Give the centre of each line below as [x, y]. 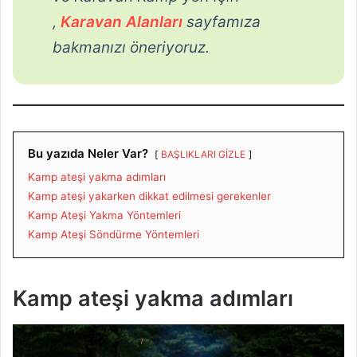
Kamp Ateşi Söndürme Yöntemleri [114, 235]
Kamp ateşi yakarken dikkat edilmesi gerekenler [149, 196]
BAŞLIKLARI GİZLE [203, 155]
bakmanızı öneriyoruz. [131, 47]
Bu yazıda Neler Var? [88, 154]
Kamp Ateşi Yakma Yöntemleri [104, 216]
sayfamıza [224, 22]
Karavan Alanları [122, 22]
